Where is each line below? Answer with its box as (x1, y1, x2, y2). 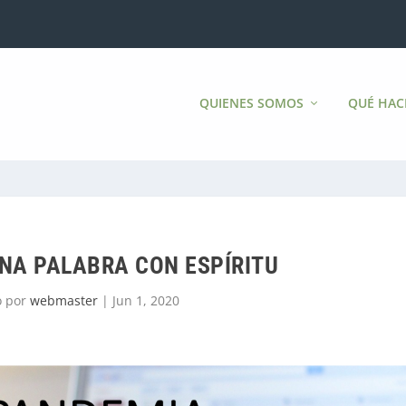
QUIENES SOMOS (199, 93, 304, 111)
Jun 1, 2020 (111, 291, 179, 309)
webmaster (29, 291, 98, 309)
